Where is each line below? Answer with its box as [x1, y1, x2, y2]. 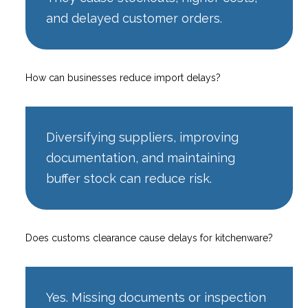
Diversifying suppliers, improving [46, 129, 239, 144]
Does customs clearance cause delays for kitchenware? [25, 232, 274, 243]
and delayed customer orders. [46, 10, 223, 25]
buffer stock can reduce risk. [46, 170, 212, 186]
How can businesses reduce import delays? [25, 71, 221, 83]
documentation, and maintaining [46, 150, 236, 165]
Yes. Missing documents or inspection [46, 289, 267, 305]
